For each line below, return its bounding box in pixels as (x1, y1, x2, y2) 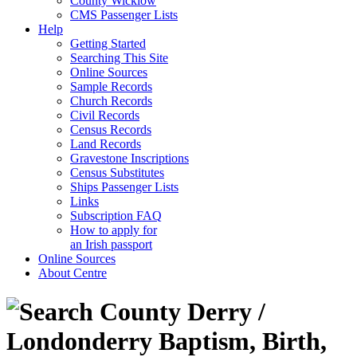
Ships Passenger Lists (70, 180, 178, 194)
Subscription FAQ (70, 209, 162, 222)
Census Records (70, 123, 151, 136)
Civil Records (70, 108, 139, 122)
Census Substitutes (70, 166, 164, 179)
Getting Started (70, 37, 146, 50)
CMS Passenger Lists (70, 8, 178, 22)
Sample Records (70, 80, 152, 93)
